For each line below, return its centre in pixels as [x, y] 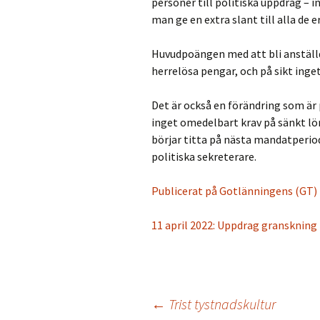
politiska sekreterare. [204, 156]
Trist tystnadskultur [221, 304]
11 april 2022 [182, 225]
